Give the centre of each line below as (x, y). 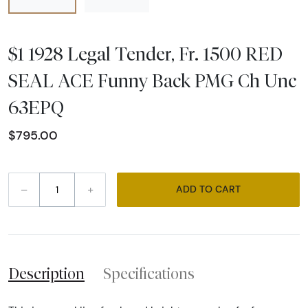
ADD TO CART (228, 189)
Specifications (149, 273)
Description (46, 273)
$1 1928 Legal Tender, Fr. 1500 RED (145, 53)
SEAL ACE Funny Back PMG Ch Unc (152, 80)
